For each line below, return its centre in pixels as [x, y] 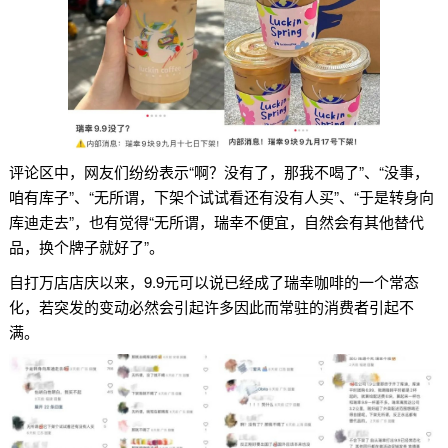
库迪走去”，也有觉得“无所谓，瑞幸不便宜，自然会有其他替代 [216, 222]
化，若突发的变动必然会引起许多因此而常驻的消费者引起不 [211, 307]
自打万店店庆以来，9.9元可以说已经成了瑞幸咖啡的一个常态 [213, 282]
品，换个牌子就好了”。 [86, 247]
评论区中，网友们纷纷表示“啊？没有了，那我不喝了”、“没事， [218, 172]
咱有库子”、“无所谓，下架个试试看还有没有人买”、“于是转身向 [221, 197]
